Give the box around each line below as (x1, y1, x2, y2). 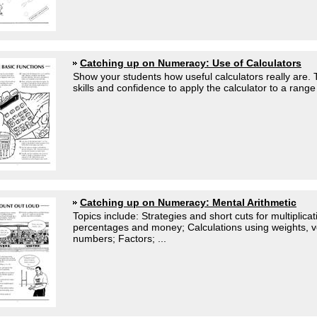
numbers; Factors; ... (73, 233, 166, 244)
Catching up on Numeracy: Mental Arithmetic (80, 197, 296, 208)
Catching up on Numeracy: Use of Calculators (80, 57, 301, 69)
